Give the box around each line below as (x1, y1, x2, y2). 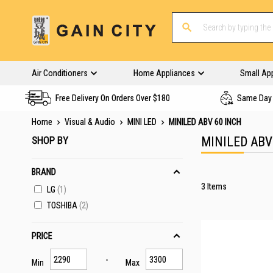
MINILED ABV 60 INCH (169, 117, 241, 127)
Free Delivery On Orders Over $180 (55, 93, 170, 103)
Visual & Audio (65, 117, 117, 127)
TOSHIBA (47, 200, 77, 210)
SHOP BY (32, 134, 68, 146)
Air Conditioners (32, 68, 88, 78)
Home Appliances (133, 68, 195, 78)
